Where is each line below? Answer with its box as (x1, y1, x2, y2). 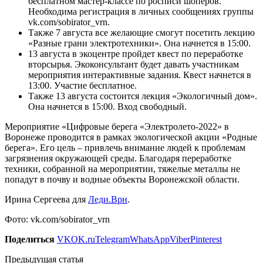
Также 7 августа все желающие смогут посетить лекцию (28, 27, 255, 38)
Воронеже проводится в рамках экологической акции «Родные (5, 131, 257, 142)
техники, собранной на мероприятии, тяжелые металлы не (5, 163, 240, 174)
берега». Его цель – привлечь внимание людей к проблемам (5, 142, 245, 153)
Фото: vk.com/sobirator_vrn (5, 214, 110, 224)
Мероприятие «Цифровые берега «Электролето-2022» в (5, 121, 229, 131)
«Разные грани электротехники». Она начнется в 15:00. (28, 38, 251, 48)
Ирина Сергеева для (5, 194, 88, 204)
